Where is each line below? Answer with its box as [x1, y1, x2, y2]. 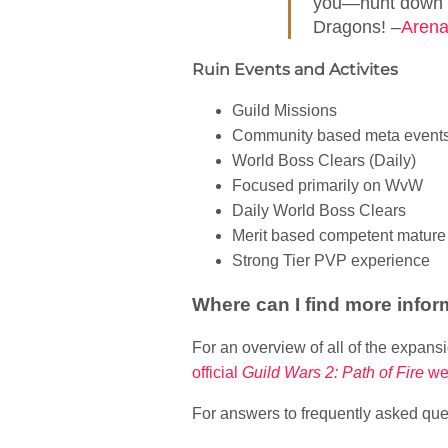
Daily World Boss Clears [232, 202, 406, 219]
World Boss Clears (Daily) [232, 152, 416, 169]
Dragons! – [313, 17, 401, 37]
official [192, 364, 242, 382]
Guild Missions [232, 102, 337, 119]
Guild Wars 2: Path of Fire [242, 364, 424, 382]
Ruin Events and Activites [192, 60, 398, 79]
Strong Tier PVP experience [232, 252, 430, 269]
